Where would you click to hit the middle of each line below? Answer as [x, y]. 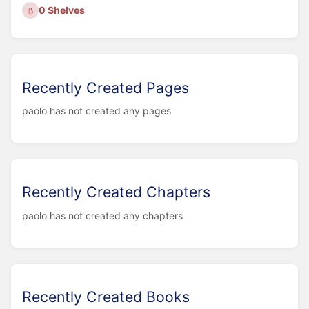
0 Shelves [62, 10]
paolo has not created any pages [97, 110]
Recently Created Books [106, 297]
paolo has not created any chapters [102, 215]
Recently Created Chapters [116, 192]
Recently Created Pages [106, 87]
